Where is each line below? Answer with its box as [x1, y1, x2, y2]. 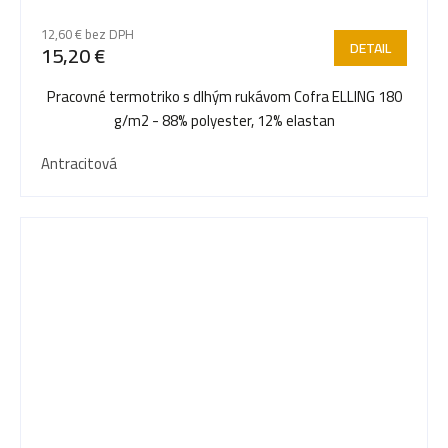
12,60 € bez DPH [41, 21, 134, 46]
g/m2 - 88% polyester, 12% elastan [113, 105, 335, 135]
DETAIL [350, 34, 391, 61]
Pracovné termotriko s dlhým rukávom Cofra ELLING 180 [46, 81, 402, 111]
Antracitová [41, 148, 117, 178]
